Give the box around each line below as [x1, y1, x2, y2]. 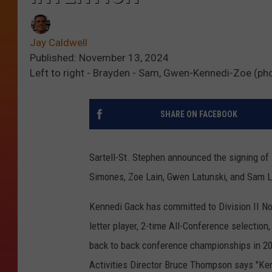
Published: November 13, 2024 [30, 52, 169, 64]
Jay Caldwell [30, 36, 87, 49]
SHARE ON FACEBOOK [160, 109, 237, 120]
